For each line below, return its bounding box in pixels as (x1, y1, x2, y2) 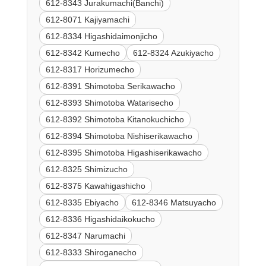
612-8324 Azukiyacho (132, 47, 214, 58)
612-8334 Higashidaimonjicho (45, 31, 157, 41)
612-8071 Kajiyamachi (45, 14, 129, 24)
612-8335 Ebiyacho (45, 197, 119, 207)
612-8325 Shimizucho (45, 164, 128, 174)
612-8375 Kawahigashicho (45, 180, 145, 191)
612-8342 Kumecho (45, 47, 120, 58)
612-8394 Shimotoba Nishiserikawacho (45, 131, 192, 141)
